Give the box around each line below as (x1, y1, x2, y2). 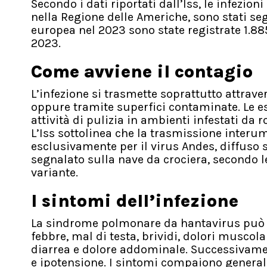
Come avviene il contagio (31, 61, 253, 83)
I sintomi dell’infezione (31, 190, 238, 212)
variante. (31, 166, 78, 180)
